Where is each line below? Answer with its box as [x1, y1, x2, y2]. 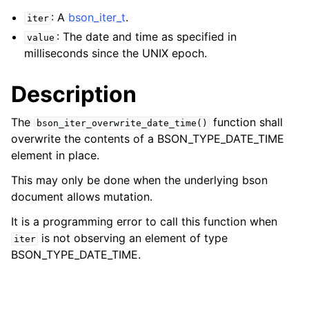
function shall [210, 115, 283, 129]
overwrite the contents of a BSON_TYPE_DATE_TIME [11, 132, 284, 146]
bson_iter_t [68, 10, 126, 24]
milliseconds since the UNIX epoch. [24, 46, 208, 60]
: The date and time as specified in [57, 30, 237, 43]
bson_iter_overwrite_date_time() [36, 118, 208, 128]
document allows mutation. [11, 190, 152, 203]
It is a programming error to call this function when [11, 215, 277, 228]
